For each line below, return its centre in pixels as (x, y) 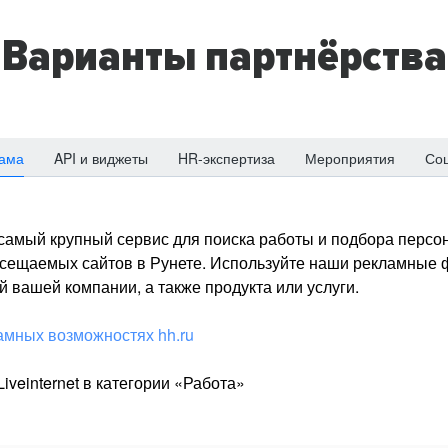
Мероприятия (350, 158)
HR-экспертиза (226, 158)
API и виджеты (101, 158)
